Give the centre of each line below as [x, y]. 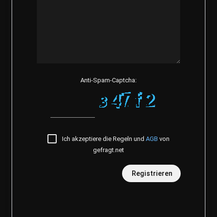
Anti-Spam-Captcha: [108, 80]
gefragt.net [108, 150]
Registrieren [152, 173]
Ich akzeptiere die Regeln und [104, 139]
